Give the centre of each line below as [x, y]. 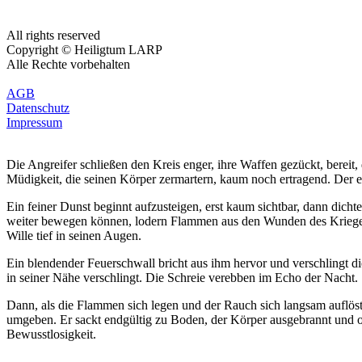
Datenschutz [38, 108]
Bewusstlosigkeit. [51, 334]
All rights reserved [53, 35]
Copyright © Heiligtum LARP [84, 50]
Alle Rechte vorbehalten [68, 64]
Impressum [34, 122]
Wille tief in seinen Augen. [74, 236]
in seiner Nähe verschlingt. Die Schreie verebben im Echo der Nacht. [182, 278]
